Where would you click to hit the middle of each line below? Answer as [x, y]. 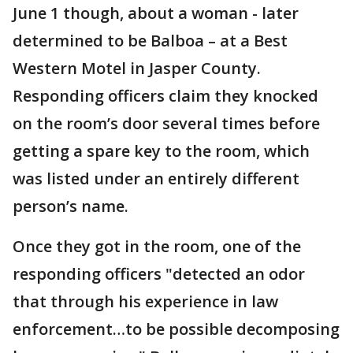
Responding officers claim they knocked [165, 95]
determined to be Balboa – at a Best [150, 40]
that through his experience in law [145, 301]
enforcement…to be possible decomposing [176, 329]
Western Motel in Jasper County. [137, 68]
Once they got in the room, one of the [157, 246]
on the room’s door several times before [166, 123]
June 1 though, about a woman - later [156, 13]
